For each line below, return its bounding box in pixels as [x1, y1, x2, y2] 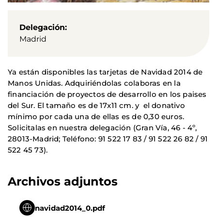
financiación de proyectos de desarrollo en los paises [8, 90, 207, 99]
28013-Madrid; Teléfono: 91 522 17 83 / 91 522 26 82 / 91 [8, 134, 208, 144]
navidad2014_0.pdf [35, 203, 105, 213]
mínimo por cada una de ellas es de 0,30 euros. [8, 112, 185, 122]
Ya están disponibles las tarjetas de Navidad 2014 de [8, 67, 203, 77]
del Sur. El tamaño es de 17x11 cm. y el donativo [8, 101, 185, 110]
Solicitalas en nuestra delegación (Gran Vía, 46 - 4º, [8, 123, 197, 133]
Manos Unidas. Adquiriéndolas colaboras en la [8, 78, 181, 88]
